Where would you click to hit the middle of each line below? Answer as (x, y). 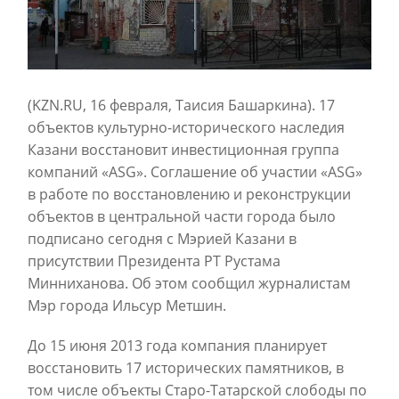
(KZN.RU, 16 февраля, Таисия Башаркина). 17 (181, 105)
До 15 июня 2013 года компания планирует (177, 345)
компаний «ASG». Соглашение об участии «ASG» (195, 171)
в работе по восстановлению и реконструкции (189, 194)
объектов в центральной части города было (182, 216)
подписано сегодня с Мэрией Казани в (162, 238)
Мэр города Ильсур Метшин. (127, 305)
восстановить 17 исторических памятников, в (186, 367)
